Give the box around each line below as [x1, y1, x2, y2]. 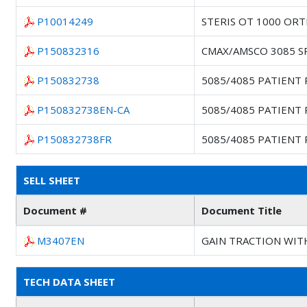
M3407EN [37, 233, 84, 247]
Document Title [201, 203, 282, 217]
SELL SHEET [23, 173, 80, 187]
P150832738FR [37, 132, 112, 146]
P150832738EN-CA [37, 102, 130, 116]
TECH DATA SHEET [23, 274, 115, 288]
